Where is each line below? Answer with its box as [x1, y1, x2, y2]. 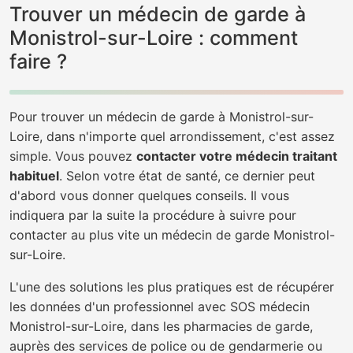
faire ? [9, 50, 67, 73]
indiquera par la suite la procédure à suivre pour [9, 207, 296, 223]
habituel [9, 168, 59, 184]
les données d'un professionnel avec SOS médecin [9, 299, 310, 314]
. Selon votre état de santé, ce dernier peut [59, 168, 315, 184]
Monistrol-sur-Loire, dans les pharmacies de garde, [9, 318, 313, 334]
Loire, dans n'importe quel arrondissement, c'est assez [9, 128, 335, 144]
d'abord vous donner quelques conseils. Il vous [9, 188, 289, 203]
